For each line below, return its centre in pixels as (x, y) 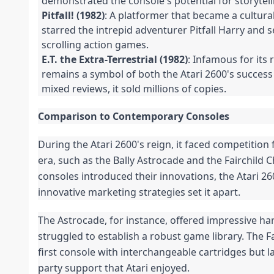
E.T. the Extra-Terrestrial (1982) (115, 60)
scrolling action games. (95, 45)
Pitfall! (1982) (73, 16)
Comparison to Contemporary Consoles (134, 117)
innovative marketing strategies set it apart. (139, 192)
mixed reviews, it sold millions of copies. (134, 89)
